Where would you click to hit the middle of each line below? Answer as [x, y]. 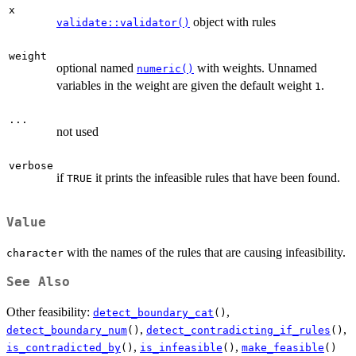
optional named [97, 68]
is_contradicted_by [64, 347]
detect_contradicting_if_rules [238, 330]
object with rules [233, 22]
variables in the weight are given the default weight [186, 86]
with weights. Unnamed [255, 68]
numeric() [165, 69]
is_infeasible [181, 347]
